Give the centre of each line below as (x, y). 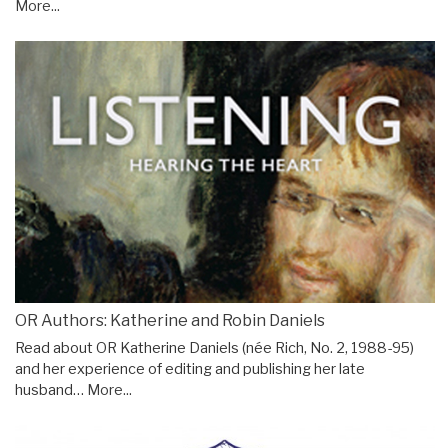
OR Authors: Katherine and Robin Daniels (170, 321)
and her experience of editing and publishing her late (190, 369)
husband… (51, 390)
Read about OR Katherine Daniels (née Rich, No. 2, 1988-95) (214, 348)
